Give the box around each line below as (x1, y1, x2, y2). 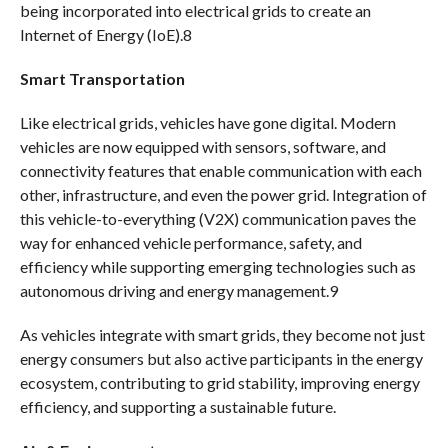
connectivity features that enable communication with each (19, 160, 422, 180)
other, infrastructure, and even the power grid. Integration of (19, 184, 427, 204)
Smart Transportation (19, 68, 185, 88)
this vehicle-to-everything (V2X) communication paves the (19, 208, 416, 228)
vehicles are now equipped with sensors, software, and (19, 136, 386, 156)
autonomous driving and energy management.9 (19, 280, 338, 300)
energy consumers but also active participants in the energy (19, 348, 423, 368)
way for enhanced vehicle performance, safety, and (19, 232, 362, 252)
